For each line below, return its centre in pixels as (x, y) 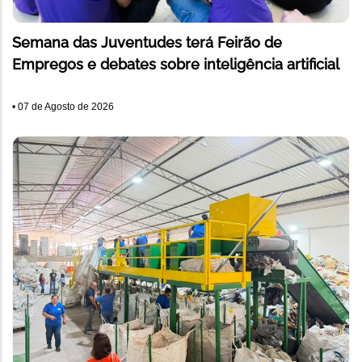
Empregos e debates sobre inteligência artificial (176, 64)
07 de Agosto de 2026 (66, 106)
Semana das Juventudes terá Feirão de (147, 42)
